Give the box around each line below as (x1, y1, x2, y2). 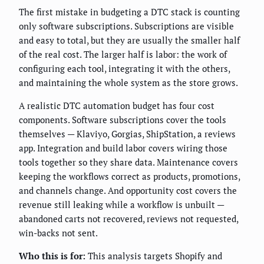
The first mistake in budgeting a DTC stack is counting (19, 6, 240, 18)
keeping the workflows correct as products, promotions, (19, 170, 240, 183)
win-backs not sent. (19, 227, 98, 239)
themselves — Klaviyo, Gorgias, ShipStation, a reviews (19, 128, 236, 140)
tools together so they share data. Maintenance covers (19, 156, 238, 169)
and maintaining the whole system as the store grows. (19, 77, 238, 89)
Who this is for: (19, 250, 85, 262)
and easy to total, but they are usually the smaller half (19, 34, 240, 47)
